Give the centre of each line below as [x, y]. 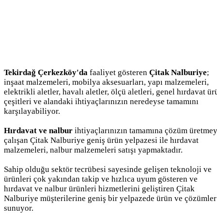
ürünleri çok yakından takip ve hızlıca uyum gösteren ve [101, 179]
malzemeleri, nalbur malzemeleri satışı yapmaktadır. [93, 150]
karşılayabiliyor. [32, 111]
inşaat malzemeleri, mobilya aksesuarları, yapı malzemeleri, [106, 82]
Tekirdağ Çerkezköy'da [46, 72]
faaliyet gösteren [118, 72]
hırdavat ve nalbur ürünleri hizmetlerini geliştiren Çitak [99, 188]
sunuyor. [19, 208]
